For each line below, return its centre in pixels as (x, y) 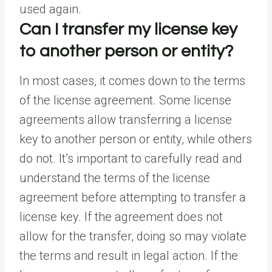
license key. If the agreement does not (121, 217)
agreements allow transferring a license (126, 120)
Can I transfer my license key (128, 30)
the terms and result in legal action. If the (129, 256)
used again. (50, 9)
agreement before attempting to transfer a (133, 198)
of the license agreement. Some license (125, 100)
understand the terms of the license (115, 178)
